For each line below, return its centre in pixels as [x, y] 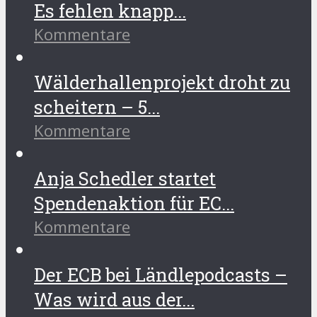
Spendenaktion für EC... [134, 203]
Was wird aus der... [114, 299]
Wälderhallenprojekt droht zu [162, 82]
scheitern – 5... [97, 106]
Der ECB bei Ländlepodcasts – [161, 274]
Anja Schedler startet [125, 178]
